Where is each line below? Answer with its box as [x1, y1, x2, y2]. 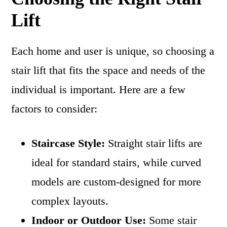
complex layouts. [31, 195, 109, 207]
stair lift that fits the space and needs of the [11, 64, 206, 77]
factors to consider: [11, 102, 98, 115]
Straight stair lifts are [105, 137, 203, 149]
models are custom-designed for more [31, 175, 202, 188]
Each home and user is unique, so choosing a [11, 45, 215, 57]
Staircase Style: [31, 137, 105, 149]
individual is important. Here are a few [11, 83, 186, 96]
